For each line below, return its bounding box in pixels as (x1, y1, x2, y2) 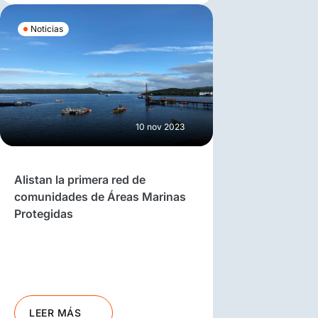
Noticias (31, 23, 63, 34)
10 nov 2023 (136, 121, 185, 132)
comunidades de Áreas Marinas (14, 189, 186, 204)
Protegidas (14, 206, 76, 221)
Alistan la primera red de (14, 172, 146, 187)
